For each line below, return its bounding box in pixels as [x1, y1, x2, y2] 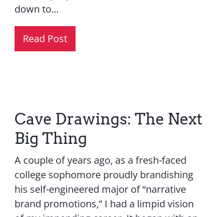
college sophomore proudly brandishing [14, 168, 193, 182]
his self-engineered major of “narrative [14, 183, 186, 196]
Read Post [22, 32, 67, 46]
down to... [14, 2, 59, 16]
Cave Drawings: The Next [14, 109, 202, 129]
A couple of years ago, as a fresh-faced [14, 154, 186, 167]
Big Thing [14, 129, 87, 148]
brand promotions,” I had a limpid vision [14, 197, 194, 211]
